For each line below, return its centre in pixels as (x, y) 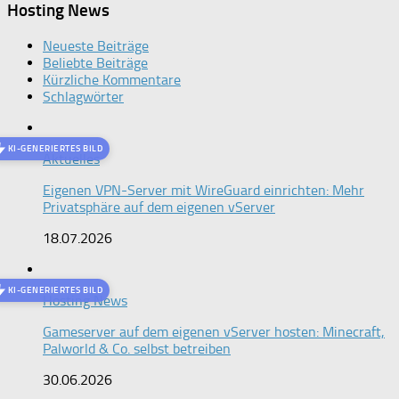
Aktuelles (71, 159)
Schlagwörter (83, 96)
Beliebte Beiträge (95, 62)
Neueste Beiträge (96, 45)
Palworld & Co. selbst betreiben (137, 348)
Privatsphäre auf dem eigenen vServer (159, 207)
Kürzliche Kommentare (112, 79)
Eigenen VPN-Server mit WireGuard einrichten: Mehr (204, 190)
